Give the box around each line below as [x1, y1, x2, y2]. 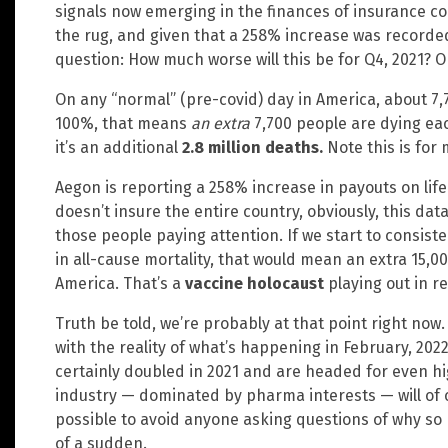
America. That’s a [55, 274, 185, 294]
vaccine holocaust [185, 274, 324, 294]
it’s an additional [55, 138, 182, 158]
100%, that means [55, 114, 191, 134]
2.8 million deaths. [182, 138, 327, 158]
